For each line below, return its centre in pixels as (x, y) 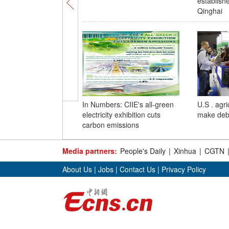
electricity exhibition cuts (121, 114)
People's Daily (143, 151)
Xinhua (185, 151)
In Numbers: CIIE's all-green (128, 104)
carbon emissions (110, 125)
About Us (77, 169)
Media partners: (90, 151)
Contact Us (138, 169)
